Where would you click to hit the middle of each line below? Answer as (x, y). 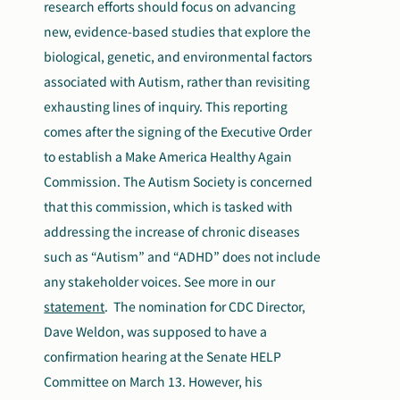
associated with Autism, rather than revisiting (177, 82)
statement (75, 307)
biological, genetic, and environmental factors (179, 57)
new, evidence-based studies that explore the (178, 32)
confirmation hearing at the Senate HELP (163, 357)
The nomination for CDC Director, (210, 307)
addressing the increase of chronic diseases (172, 232)
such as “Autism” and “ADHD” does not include (183, 257)
